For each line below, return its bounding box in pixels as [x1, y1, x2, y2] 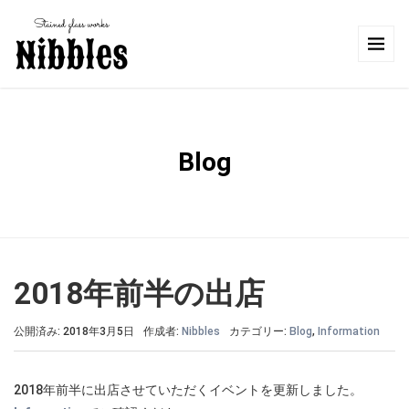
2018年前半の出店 [14, 276, 265, 311]
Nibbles [182, 325, 220, 338]
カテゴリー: [229, 325, 289, 338]
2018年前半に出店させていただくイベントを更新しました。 [14, 383, 362, 397]
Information [318, 325, 380, 338]
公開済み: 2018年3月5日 [14, 325, 134, 338]
